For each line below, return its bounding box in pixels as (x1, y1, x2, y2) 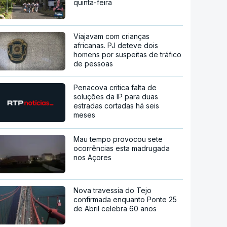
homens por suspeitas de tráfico (73, 50, 182, 59)
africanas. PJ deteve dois (73, 41, 159, 50)
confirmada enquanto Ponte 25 (73, 195, 177, 204)
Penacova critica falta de (73, 83, 157, 92)
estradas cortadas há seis (73, 101, 160, 110)
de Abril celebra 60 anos (73, 204, 157, 213)
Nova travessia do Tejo (73, 185, 152, 195)
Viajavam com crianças (73, 31, 150, 41)
